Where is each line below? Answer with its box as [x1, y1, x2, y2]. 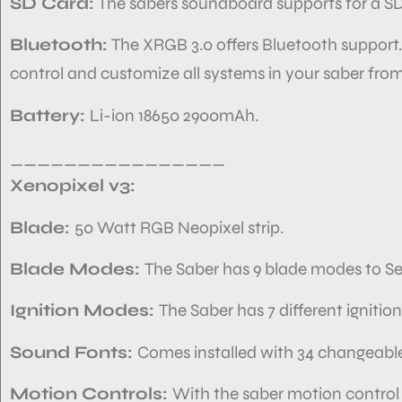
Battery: [10, 104, 90, 126]
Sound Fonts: [10, 341, 137, 363]
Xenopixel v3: [10, 175, 135, 197]
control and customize [10, 63, 179, 84]
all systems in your [183, 63, 319, 84]
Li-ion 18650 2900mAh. [90, 104, 258, 126]
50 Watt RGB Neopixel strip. [74, 216, 284, 238]
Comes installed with [137, 341, 293, 363]
